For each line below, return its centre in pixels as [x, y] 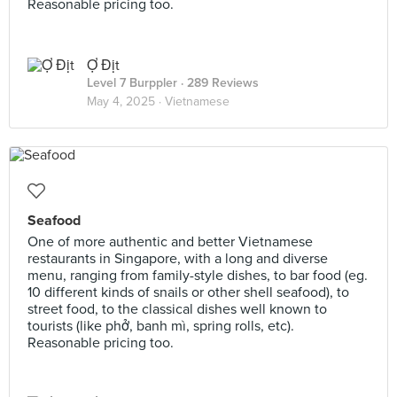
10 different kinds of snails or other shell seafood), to [188, 292]
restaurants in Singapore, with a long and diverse [178, 259]
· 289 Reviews [218, 83]
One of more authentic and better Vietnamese [170, 242]
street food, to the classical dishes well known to [177, 309]
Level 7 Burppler [132, 83]
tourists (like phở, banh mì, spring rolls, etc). [161, 326]
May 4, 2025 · [126, 101]
